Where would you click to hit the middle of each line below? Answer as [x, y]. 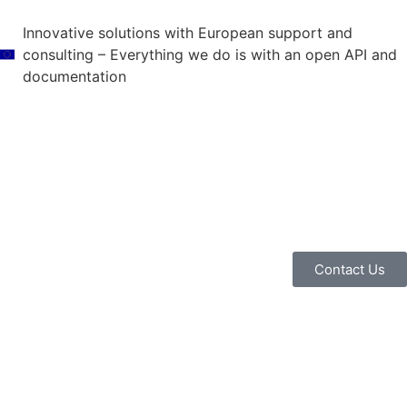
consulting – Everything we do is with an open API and [210, 55]
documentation [74, 76]
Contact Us [350, 270]
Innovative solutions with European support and [188, 33]
